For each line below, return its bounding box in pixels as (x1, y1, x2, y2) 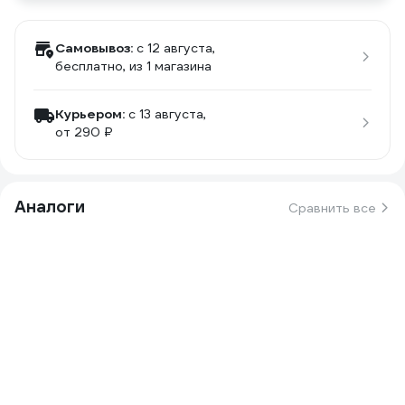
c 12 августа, (137, 40, 215, 56)
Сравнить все (288, 200, 376, 216)
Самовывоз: (55, 40, 133, 56)
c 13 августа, (128, 106, 206, 122)
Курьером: (55, 106, 125, 122)
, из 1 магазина (123, 58, 212, 74)
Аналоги (14, 196, 85, 217)
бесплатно (55, 58, 123, 74)
